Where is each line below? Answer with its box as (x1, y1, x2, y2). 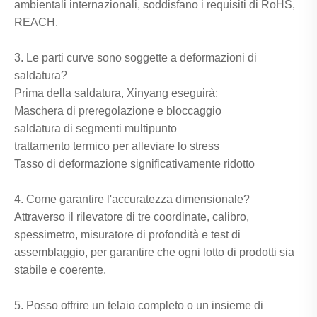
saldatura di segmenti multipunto (14, 122, 177, 134)
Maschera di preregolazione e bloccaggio (14, 104, 221, 117)
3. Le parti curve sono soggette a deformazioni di (14, 51, 257, 64)
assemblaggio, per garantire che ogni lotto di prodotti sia (14, 246, 294, 258)
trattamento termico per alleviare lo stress (14, 139, 219, 152)
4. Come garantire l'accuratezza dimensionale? (14, 192, 250, 205)
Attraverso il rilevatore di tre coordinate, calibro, (14, 210, 249, 223)
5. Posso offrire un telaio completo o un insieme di (14, 299, 263, 311)
